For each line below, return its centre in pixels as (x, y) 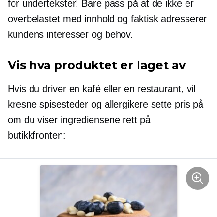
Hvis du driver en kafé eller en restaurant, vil (102, 88)
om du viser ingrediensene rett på (79, 119)
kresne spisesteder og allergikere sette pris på (106, 104)
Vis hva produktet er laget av (97, 65)
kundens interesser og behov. (71, 34)
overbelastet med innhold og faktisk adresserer (108, 19)
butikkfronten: (37, 135)
